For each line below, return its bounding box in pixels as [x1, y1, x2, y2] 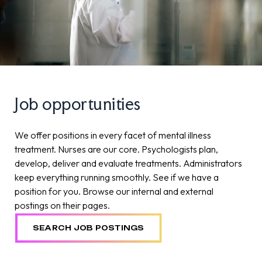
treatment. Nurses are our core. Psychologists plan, [15, 143, 218, 156]
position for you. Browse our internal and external [15, 185, 213, 198]
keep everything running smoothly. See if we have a [15, 171, 219, 184]
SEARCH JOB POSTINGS [33, 223, 144, 233]
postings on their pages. [15, 199, 110, 212]
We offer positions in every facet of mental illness [15, 129, 211, 142]
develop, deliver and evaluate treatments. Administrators [15, 157, 242, 170]
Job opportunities [15, 94, 141, 115]
